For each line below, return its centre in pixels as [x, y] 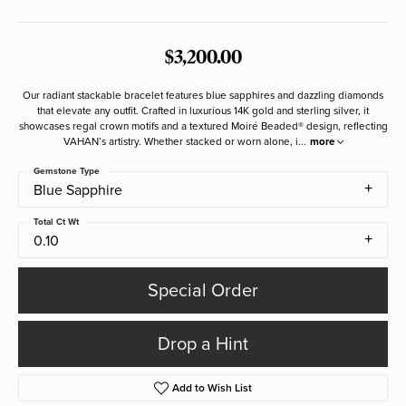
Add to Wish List [213, 388]
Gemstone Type [67, 171]
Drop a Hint [203, 344]
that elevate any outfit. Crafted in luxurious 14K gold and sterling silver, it [203, 111]
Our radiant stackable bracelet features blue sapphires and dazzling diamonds [203, 95]
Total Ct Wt [56, 222]
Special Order [203, 290]
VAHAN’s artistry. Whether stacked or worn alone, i [180, 141]
